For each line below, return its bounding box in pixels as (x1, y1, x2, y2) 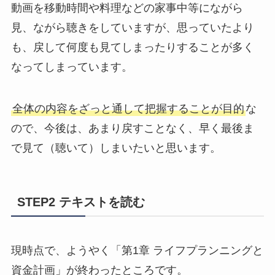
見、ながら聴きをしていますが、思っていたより (10, 21, 254, 34)
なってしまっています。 (10, 61, 133, 74)
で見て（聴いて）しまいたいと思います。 (10, 142, 221, 154)
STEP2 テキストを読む (17, 195, 145, 209)
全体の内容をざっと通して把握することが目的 (12, 103, 244, 115)
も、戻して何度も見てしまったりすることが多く (10, 41, 254, 54)
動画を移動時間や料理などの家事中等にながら (10, 2, 243, 15)
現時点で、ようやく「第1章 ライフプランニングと (10, 244, 263, 257)
